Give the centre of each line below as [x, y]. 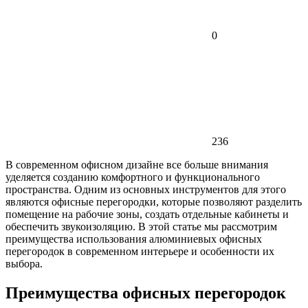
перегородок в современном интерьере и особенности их [140, 251]
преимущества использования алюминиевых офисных [134, 239]
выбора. [24, 263]
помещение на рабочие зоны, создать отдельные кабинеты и [147, 214]
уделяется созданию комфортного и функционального [133, 177]
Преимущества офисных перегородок [146, 293]
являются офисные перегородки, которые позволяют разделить [154, 201]
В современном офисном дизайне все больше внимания [137, 164]
